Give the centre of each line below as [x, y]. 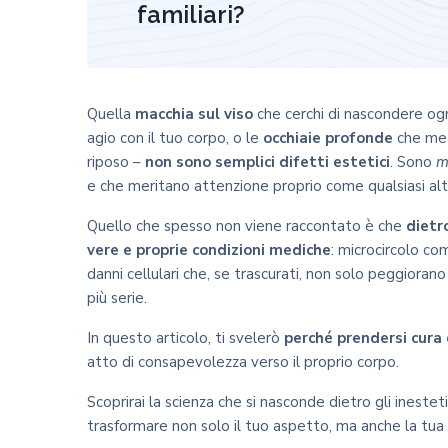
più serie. [117, 298]
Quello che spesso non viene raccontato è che [246, 226]
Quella [111, 114]
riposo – [116, 162]
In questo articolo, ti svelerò [185, 338]
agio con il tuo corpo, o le [175, 138]
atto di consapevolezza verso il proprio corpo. [243, 362]
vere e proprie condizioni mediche [209, 250]
